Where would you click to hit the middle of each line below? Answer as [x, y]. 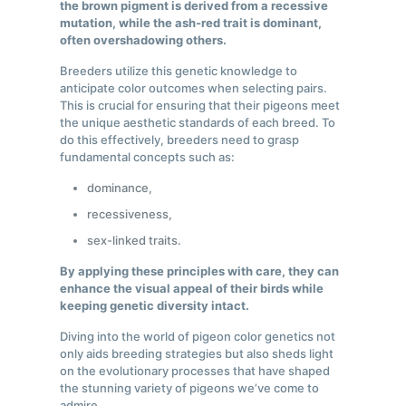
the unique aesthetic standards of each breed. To [198, 123]
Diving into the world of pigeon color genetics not [198, 337]
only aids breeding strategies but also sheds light [197, 354]
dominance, [120, 188]
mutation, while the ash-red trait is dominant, [191, 23]
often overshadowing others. [144, 40]
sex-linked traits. [135, 241]
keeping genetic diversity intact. [155, 306]
